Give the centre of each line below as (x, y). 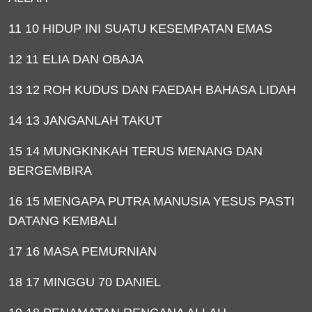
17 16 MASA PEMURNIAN (83, 251)
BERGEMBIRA (50, 171)
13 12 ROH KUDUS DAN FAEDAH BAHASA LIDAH (152, 90)
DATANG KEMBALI (63, 221)
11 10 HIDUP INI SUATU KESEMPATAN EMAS (140, 29)
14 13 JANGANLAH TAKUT (85, 120)
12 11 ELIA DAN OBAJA (76, 59)
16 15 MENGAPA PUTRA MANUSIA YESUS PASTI (151, 201)
